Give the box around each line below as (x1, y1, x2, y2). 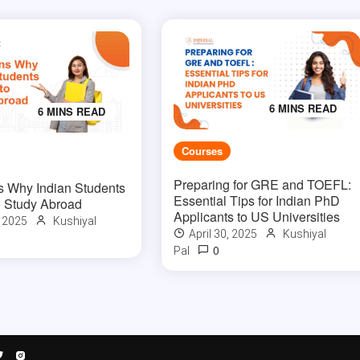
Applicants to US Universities (174, 207, 341, 227)
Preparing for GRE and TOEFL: (174, 175, 352, 194)
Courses (182, 143, 223, 159)
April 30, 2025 (189, 227, 258, 241)
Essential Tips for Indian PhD (174, 191, 341, 211)
